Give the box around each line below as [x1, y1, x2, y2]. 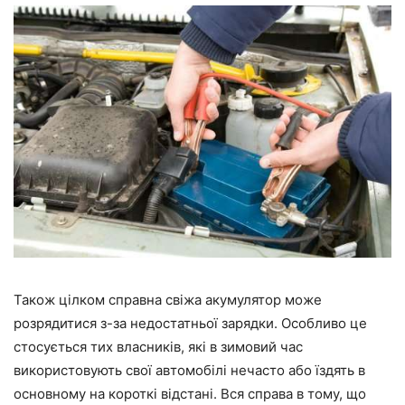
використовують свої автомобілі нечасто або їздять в [14, 361, 365, 379]
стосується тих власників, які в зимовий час [14, 337, 303, 355]
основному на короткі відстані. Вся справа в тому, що [14, 384, 366, 402]
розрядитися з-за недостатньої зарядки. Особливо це [14, 314, 367, 332]
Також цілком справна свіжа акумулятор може [14, 290, 322, 308]
